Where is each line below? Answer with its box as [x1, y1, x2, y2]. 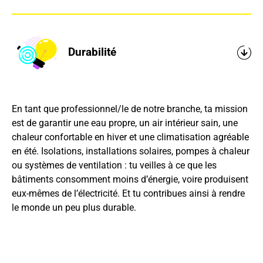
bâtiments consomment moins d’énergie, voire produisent [11, 173, 248, 185]
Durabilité [68, 45, 116, 59]
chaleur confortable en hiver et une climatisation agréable [11, 131, 249, 143]
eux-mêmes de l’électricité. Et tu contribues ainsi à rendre [11, 187, 245, 199]
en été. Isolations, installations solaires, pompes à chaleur [11, 145, 249, 157]
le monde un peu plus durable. [11, 201, 136, 213]
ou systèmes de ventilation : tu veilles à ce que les [11, 159, 217, 171]
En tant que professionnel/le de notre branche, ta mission [11, 103, 248, 114]
